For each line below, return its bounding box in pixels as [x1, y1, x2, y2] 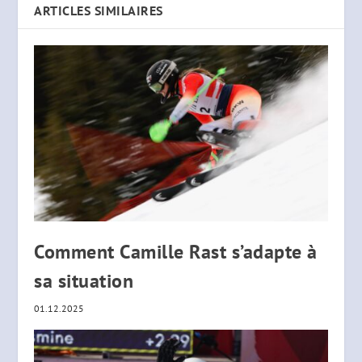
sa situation [34, 267, 134, 293]
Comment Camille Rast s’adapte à [34, 238, 318, 264]
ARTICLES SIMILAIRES [34, 2, 163, 19]
